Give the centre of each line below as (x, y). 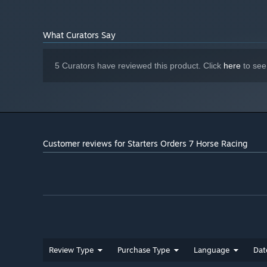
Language (212, 249)
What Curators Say (79, 35)
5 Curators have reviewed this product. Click (139, 65)
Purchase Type (144, 249)
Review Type (71, 249)
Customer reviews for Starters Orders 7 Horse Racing (145, 143)
